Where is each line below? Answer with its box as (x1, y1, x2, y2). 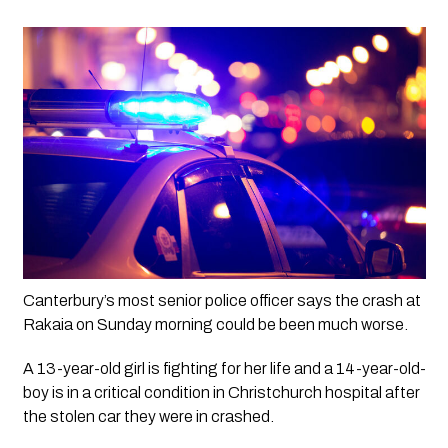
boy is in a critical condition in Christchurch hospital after (22, 383, 420, 401)
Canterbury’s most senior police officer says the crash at (22, 291, 421, 309)
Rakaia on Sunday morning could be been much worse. (22, 315, 408, 333)
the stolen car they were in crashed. (22, 407, 277, 425)
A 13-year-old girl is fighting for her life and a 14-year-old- (22, 359, 426, 377)
